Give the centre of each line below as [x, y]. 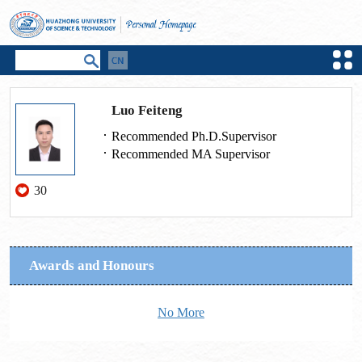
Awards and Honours [91, 265]
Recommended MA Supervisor [191, 154]
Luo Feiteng [147, 111]
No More [181, 313]
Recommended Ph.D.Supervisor [194, 137]
